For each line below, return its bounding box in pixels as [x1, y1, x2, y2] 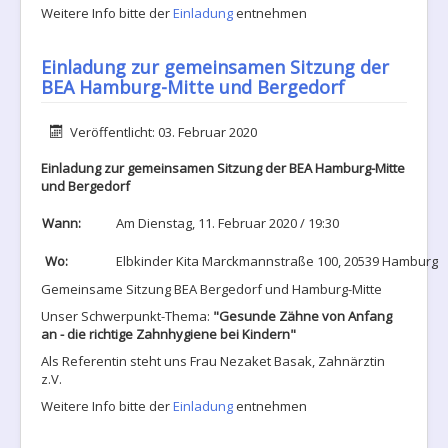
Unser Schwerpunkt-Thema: [41, 307, 210, 325]
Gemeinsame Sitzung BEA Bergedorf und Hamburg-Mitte [41, 280, 382, 298]
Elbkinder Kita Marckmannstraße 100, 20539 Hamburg [116, 252, 438, 270]
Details [40, 122, 82, 140]
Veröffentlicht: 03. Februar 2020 [70, 123, 258, 141]
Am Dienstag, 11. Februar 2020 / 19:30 [116, 214, 339, 232]
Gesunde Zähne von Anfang [219, 307, 392, 325]
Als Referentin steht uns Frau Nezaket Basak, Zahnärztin [41, 352, 385, 370]
